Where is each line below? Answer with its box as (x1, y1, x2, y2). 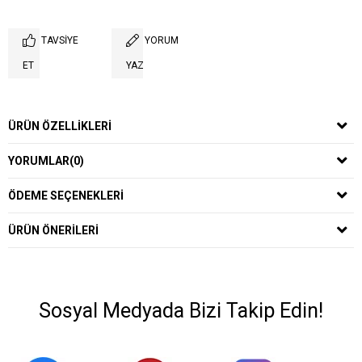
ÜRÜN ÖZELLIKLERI (8, 120, 112, 133)
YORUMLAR (8, 154, 69, 167)
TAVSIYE (41, 35, 78, 46)
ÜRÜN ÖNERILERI (8, 224, 99, 237)
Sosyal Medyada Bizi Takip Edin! (39, 299, 323, 322)
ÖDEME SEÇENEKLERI (8, 189, 124, 202)
